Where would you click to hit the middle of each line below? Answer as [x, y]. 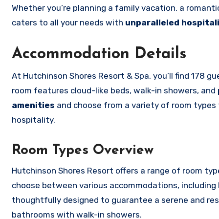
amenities [33, 105]
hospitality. [33, 120]
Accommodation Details [99, 55]
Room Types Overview [83, 151]
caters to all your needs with [68, 23]
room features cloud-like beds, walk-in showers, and [115, 91]
